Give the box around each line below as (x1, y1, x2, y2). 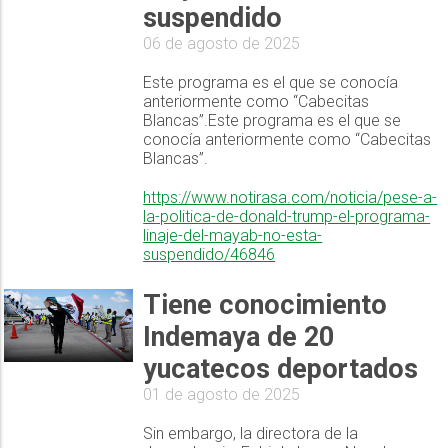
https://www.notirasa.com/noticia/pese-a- (143, 188, 438, 208)
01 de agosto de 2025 (143, 385, 301, 405)
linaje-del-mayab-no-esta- (143, 226, 323, 246)
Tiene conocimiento (143, 289, 388, 322)
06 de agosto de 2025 (143, 34, 301, 54)
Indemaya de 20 (143, 321, 335, 354)
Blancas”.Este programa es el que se (143, 111, 402, 131)
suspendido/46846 (143, 245, 276, 265)
